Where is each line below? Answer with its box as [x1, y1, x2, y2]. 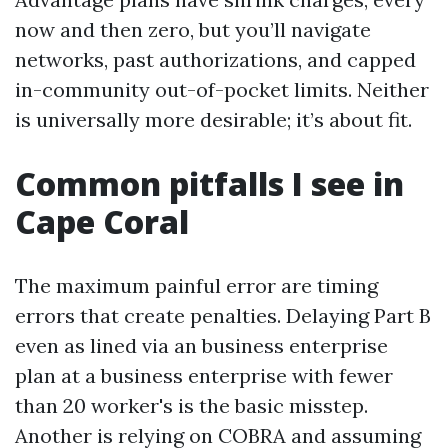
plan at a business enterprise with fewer [15, 363, 393, 388]
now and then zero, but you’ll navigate [15, 17, 371, 42]
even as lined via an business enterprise [15, 333, 388, 358]
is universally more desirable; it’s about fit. [15, 107, 412, 132]
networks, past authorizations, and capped [15, 47, 416, 72]
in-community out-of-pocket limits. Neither [15, 77, 429, 102]
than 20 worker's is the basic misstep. [15, 393, 368, 418]
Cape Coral [15, 200, 189, 243]
